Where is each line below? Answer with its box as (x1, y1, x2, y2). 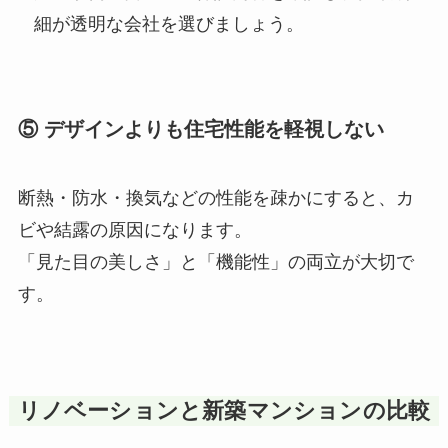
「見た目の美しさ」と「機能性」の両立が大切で (17, 251, 414, 272)
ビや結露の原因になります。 (17, 219, 252, 240)
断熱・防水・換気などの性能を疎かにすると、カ (17, 187, 414, 208)
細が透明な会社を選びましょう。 (34, 14, 305, 35)
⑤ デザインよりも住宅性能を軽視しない (17, 117, 384, 140)
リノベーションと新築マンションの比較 (17, 398, 431, 423)
